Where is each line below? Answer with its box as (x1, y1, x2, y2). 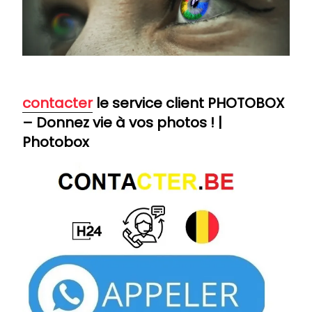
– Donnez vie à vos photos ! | (22, 112, 222, 132)
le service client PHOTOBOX (93, 93, 284, 113)
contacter (22, 93, 93, 113)
